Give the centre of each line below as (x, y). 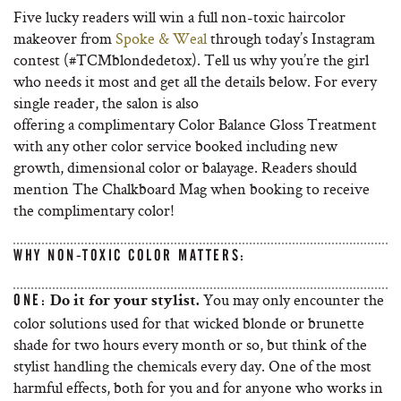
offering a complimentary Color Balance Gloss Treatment (195, 124)
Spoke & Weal (161, 38)
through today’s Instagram (291, 38)
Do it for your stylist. (125, 302)
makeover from (64, 38)
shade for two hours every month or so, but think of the (190, 344)
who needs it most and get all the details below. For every (195, 81)
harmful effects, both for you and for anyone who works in (198, 387)
